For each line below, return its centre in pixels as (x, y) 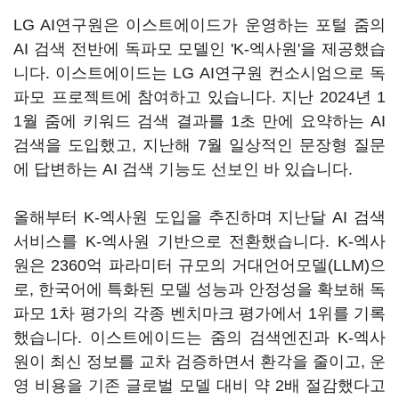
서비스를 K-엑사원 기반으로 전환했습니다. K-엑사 (199, 241)
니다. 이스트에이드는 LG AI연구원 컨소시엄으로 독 (199, 73)
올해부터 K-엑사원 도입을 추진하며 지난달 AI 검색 (199, 217)
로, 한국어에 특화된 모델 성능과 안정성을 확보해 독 (199, 289)
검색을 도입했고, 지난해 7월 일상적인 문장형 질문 (199, 145)
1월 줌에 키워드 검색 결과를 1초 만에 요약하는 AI (199, 121)
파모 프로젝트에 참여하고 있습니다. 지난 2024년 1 (199, 97)
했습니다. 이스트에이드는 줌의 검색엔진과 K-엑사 (199, 338)
